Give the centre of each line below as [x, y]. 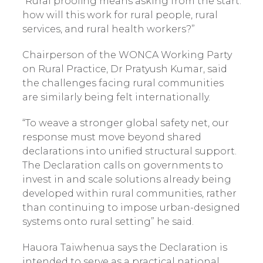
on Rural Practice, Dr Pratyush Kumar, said [124, 69]
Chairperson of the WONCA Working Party [127, 55]
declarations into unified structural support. [129, 151]
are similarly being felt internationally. [116, 97]
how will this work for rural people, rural [120, 15]
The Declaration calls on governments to [122, 165]
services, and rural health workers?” [108, 29]
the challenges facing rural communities [123, 83]
